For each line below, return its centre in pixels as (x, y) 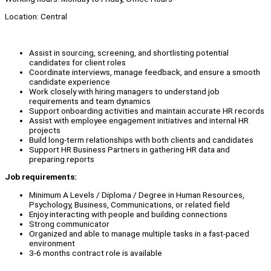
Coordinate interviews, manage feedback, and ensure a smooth (145, 72)
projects (45, 130)
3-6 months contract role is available (96, 253)
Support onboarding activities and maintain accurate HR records (147, 110)
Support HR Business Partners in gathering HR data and (129, 149)
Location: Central (36, 17)
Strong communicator (69, 224)
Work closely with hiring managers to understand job (124, 91)
